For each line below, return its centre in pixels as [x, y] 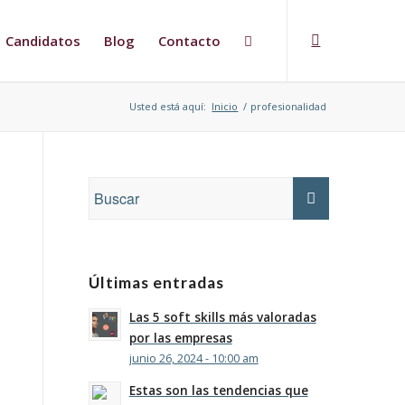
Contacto [190, 41]
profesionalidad [289, 106]
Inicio [225, 106]
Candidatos [43, 41]
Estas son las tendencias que [218, 390]
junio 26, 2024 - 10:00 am [193, 358]
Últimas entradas [156, 283]
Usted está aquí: [168, 106]
